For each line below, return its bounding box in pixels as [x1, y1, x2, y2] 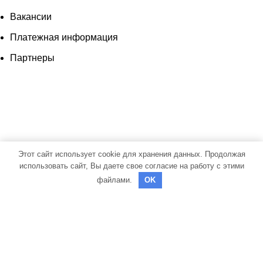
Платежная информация [10, 32, 118, 43]
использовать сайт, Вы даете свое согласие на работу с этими [19, 161, 244, 170]
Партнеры [10, 53, 55, 63]
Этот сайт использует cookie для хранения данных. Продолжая [18, 149, 245, 159]
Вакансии [10, 12, 52, 22]
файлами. [97, 175, 135, 184]
